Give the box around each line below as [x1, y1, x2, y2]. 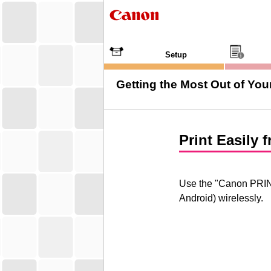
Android [179, 193, 213, 203]
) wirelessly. [213, 193, 263, 203]
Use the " [179, 178, 218, 189]
